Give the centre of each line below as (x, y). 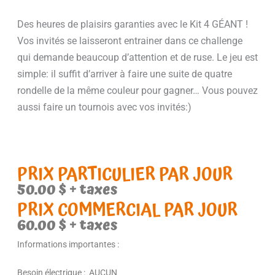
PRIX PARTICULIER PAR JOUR (125, 175)
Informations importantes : (68, 244)
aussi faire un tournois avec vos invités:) (104, 107)
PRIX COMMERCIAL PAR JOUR (127, 210)
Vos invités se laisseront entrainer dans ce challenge (130, 41)
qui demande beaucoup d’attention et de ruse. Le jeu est (137, 57)
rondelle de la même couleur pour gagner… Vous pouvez (137, 90)
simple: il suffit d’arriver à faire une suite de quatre (125, 74)
